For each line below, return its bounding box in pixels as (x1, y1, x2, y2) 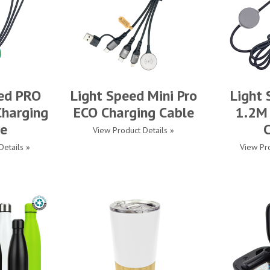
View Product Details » (93, 125, 174, 136)
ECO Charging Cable (73, 103, 194, 122)
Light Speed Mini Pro (70, 86, 197, 105)
